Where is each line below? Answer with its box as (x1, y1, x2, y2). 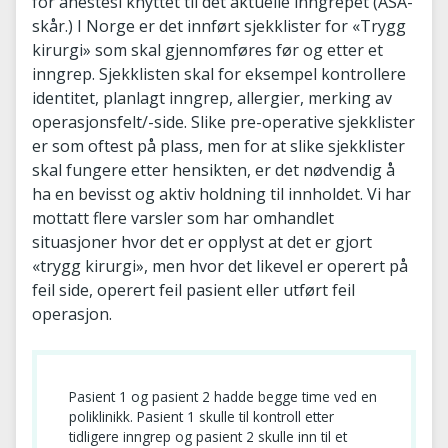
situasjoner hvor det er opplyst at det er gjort (32, 230, 372, 253)
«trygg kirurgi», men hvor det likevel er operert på (32, 254, 408, 277)
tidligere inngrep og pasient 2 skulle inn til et (69, 426, 347, 446)
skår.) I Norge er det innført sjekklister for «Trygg (32, 14, 406, 37)
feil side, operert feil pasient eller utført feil (32, 278, 355, 301)
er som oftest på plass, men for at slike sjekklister (32, 134, 405, 157)
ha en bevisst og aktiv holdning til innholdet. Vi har (32, 182, 411, 205)
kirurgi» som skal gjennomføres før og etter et (32, 38, 383, 61)
